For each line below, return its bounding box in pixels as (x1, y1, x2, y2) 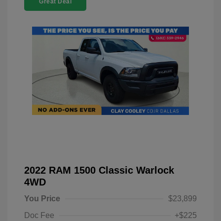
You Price (24, 194, 60, 203)
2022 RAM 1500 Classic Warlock (24, 165, 174, 176)
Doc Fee (24, 211, 54, 220)
